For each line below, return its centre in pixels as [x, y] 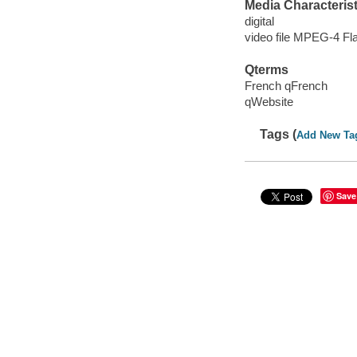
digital [259, 21]
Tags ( [279, 135]
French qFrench [286, 85]
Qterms [266, 70]
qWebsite [269, 101]
